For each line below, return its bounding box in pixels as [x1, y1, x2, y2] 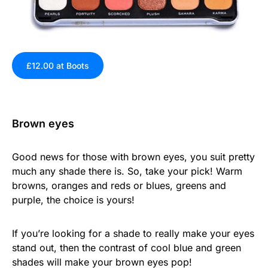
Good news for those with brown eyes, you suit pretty [12, 151, 255, 163]
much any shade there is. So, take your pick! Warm [12, 165, 242, 178]
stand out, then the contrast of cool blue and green [12, 242, 241, 254]
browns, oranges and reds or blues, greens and [12, 179, 226, 192]
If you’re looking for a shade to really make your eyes [12, 227, 254, 240]
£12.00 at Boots [26, 60, 89, 71]
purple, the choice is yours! [12, 194, 135, 206]
